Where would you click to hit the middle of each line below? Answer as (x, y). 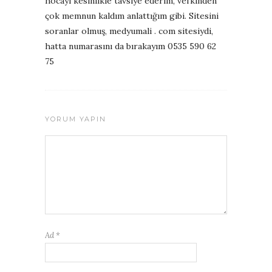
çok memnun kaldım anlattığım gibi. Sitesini (132, 15)
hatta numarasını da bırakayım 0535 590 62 (131, 46)
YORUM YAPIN (76, 119)
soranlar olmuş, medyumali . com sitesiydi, (129, 31)
